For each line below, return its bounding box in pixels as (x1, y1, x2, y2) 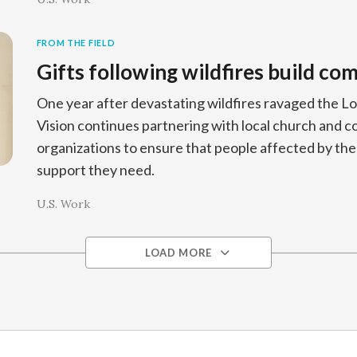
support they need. (36, 161, 155, 178)
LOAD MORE (145, 246, 212, 259)
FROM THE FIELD (36, 37, 116, 48)
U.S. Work (36, 197, 90, 211)
